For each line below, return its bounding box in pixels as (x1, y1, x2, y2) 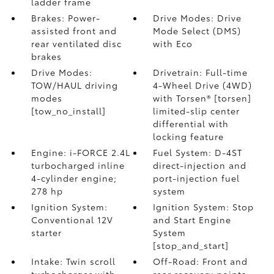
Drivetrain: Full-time (153, 66, 248, 78)
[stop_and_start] (153, 239, 229, 251)
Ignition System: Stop (153, 201, 254, 213)
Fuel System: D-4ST (153, 146, 243, 158)
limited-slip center (153, 105, 240, 117)
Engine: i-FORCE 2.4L (31, 146, 130, 158)
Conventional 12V (31, 213, 113, 226)
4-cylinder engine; (31, 172, 117, 184)
